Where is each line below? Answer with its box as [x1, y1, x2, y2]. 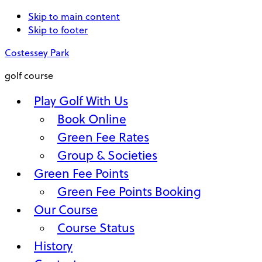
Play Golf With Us [34, 91, 128, 109]
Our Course [34, 200, 98, 218]
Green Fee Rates [57, 127, 149, 146]
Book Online [57, 109, 126, 127]
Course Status [57, 218, 135, 236]
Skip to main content [28, 9, 120, 23]
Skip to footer [28, 23, 88, 36]
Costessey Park [5, 46, 69, 59]
